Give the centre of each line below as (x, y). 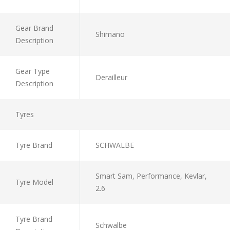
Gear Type (33, 71)
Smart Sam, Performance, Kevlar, (151, 176)
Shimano (110, 34)
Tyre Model (34, 182)
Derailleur (111, 77)
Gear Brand (34, 28)
